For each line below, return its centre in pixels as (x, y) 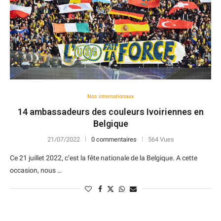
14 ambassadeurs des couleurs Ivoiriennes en (110, 112)
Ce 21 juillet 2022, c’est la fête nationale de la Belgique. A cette (104, 158)
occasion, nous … (36, 170)
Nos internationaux (110, 96)
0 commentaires (114, 139)
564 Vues (161, 139)
